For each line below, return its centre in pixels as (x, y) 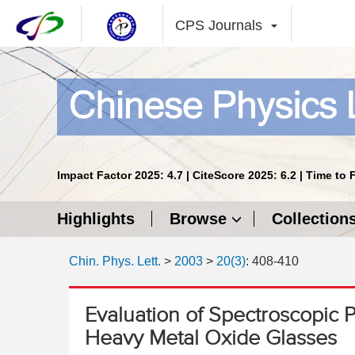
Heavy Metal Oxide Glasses (211, 338)
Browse (198, 219)
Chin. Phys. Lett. (115, 261)
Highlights (96, 219)
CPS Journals (219, 25)
